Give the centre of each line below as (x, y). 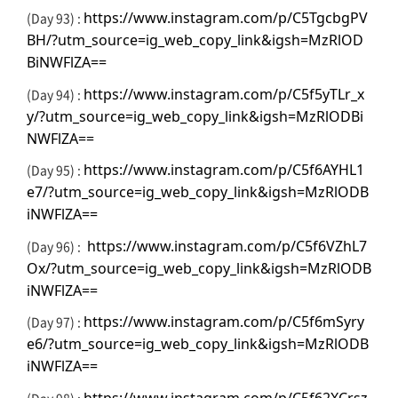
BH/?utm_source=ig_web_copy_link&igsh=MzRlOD (195, 40)
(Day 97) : (55, 322)
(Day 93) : (55, 18)
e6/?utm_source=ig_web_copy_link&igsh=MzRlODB (198, 344)
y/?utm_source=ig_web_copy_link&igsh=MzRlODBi (195, 116)
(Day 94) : (55, 94)
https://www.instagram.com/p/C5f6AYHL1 (224, 170)
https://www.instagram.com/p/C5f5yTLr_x (224, 94)
